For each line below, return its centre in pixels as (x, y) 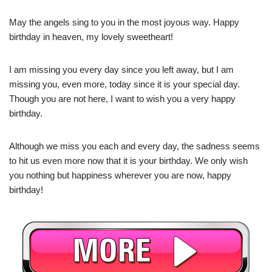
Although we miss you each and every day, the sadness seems (134, 146)
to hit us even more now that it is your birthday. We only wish (128, 161)
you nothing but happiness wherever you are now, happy (120, 175)
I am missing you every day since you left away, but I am (121, 70)
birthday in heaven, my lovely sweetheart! (91, 37)
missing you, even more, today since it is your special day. (124, 84)
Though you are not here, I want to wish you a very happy (122, 99)
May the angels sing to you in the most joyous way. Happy (124, 22)
